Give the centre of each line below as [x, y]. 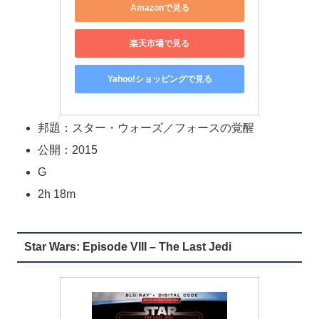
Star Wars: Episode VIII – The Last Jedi [127, 247]
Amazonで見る [159, 7]
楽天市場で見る [159, 43]
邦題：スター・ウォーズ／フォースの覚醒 [146, 127]
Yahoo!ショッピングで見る [159, 79]
